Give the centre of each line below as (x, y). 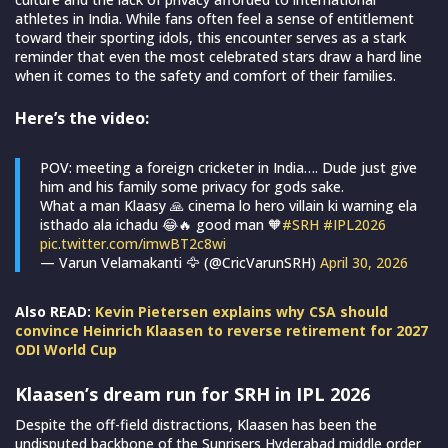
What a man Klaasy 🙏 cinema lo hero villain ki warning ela (228, 206)
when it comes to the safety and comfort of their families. (205, 76)
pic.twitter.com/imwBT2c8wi (133, 244)
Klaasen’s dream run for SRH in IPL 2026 (192, 394)
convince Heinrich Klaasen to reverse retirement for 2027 (221, 331)
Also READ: (55, 312)
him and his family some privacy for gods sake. (192, 187)
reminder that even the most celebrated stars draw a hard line (218, 57)
